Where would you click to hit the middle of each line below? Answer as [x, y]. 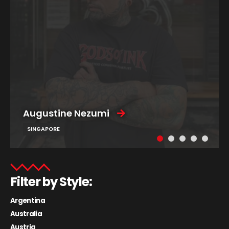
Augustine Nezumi [66, 113]
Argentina [28, 201]
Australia [26, 214]
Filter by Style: [51, 181]
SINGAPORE [43, 129]
